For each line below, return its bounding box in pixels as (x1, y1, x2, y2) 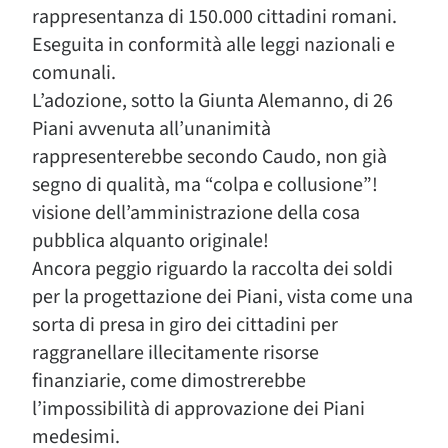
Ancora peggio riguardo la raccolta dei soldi (32, 255, 393, 283)
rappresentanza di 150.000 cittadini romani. (32, 3, 397, 31)
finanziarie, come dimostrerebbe (32, 367, 306, 395)
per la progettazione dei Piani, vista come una (32, 283, 413, 311)
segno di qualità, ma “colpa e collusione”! (32, 171, 378, 199)
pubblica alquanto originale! (32, 227, 269, 255)
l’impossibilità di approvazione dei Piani (32, 395, 365, 423)
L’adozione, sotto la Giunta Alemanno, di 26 (32, 87, 393, 115)
